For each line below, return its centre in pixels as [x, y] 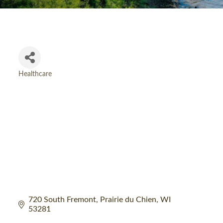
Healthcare [35, 74]
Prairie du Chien [128, 199]
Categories [37, 82]
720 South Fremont [62, 199]
